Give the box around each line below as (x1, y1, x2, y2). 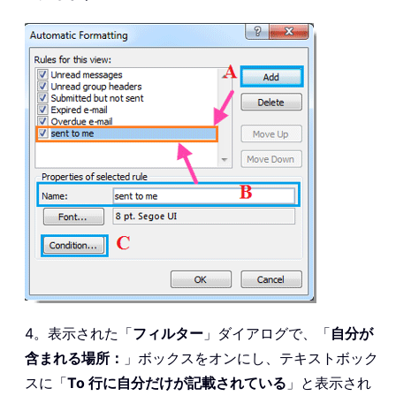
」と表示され (286, 373, 371, 392)
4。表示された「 (25, 324, 133, 342)
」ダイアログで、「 (203, 324, 331, 342)
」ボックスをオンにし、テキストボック (124, 348, 378, 367)
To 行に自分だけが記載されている (67, 373, 286, 392)
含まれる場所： (25, 348, 124, 367)
